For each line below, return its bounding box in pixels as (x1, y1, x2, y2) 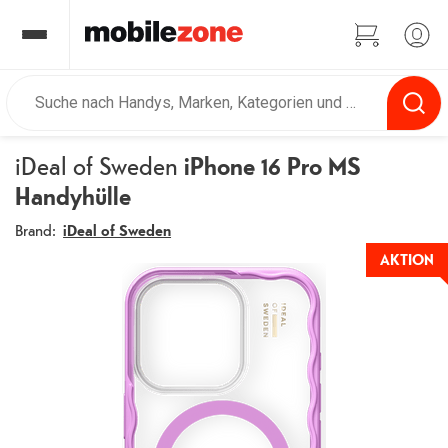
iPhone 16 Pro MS (178, 150, 361, 182)
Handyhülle (15, 180, 132, 212)
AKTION (380, 248, 434, 270)
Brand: (15, 220, 57, 240)
